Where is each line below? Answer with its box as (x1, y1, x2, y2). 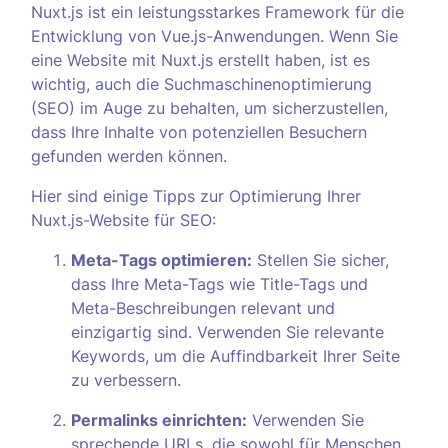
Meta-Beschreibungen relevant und (71, 298, 335, 318)
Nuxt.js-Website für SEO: (31, 210, 216, 230)
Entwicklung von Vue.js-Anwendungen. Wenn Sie (31, 26, 398, 46)
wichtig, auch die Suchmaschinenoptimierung (31, 74, 372, 94)
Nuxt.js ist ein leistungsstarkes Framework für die (31, 2, 404, 22)
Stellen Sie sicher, (252, 250, 389, 270)
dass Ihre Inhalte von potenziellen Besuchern (31, 122, 367, 142)
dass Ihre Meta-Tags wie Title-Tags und (71, 274, 368, 294)
